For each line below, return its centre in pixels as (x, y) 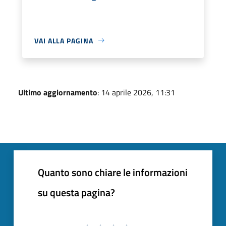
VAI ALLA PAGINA (64, 40)
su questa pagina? (76, 192)
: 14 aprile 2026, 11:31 (136, 92)
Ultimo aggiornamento (58, 92)
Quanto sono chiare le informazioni (113, 172)
